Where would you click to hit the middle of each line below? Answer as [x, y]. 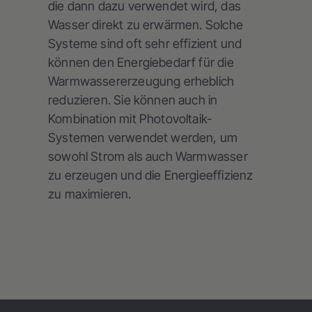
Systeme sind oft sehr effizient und [145, 44]
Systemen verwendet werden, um [143, 138]
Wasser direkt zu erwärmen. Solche [146, 25]
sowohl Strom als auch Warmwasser [148, 157]
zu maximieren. [90, 194]
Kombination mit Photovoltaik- [130, 119]
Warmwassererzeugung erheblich [141, 81]
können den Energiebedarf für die [141, 63]
